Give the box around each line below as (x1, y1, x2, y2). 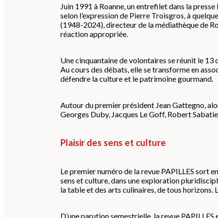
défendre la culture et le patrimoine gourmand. (60, 74, 213, 83)
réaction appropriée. (60, 29, 129, 38)
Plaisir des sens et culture (60, 137, 166, 148)
